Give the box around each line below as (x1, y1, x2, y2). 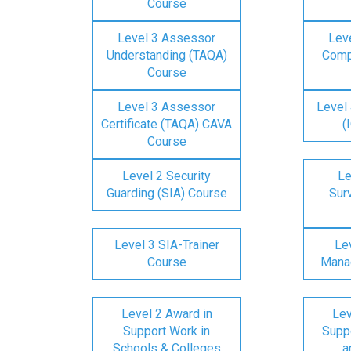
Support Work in (123, 324, 210, 338)
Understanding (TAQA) (106, 48, 227, 63)
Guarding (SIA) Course (106, 186, 227, 201)
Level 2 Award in (121, 306, 212, 321)
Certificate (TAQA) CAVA (101, 117, 232, 132)
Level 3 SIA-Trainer (114, 237, 219, 252)
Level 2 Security (122, 168, 211, 183)
